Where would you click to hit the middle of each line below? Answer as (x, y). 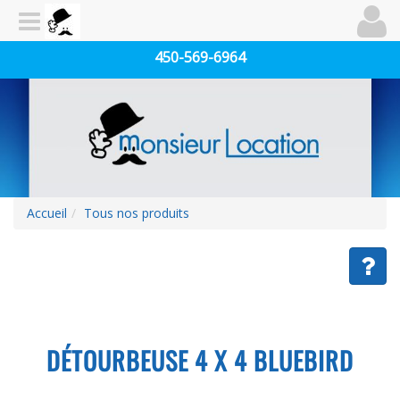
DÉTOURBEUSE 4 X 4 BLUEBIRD (200, 360)
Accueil (47, 212)
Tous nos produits (137, 212)
